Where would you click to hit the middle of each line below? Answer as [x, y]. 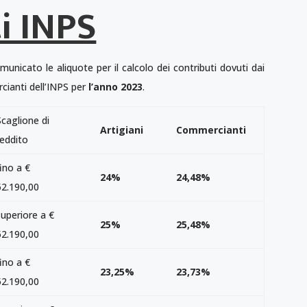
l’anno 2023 [116, 86]
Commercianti [211, 130]
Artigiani [122, 130]
